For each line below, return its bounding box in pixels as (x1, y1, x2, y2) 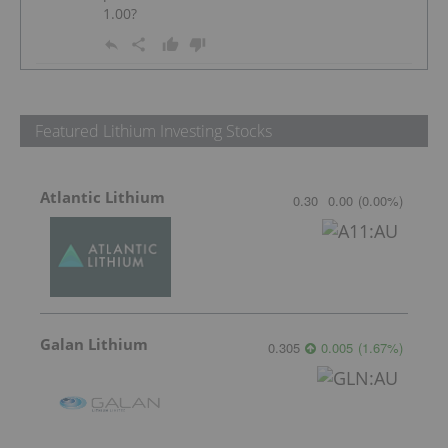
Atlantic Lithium (40, 187, 165, 208)
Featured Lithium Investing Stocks (35, 120, 272, 143)
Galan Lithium (40, 334, 148, 355)
